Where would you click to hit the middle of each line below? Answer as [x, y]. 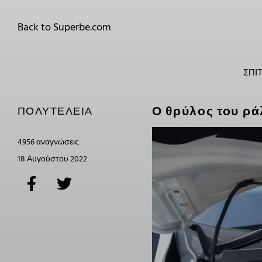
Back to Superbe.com [64, 28]
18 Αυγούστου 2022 [52, 159]
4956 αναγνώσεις [48, 142]
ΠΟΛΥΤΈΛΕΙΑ [55, 111]
